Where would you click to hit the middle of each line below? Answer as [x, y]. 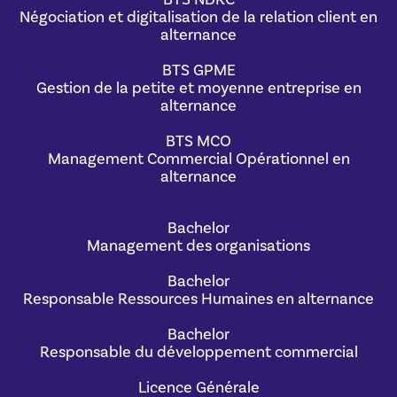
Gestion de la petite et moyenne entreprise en [198, 89]
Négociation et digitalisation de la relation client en [198, 18]
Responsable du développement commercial [198, 353]
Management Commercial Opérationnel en [198, 160]
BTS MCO [198, 142]
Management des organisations [198, 246]
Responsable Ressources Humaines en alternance [198, 300]
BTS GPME [198, 71]
